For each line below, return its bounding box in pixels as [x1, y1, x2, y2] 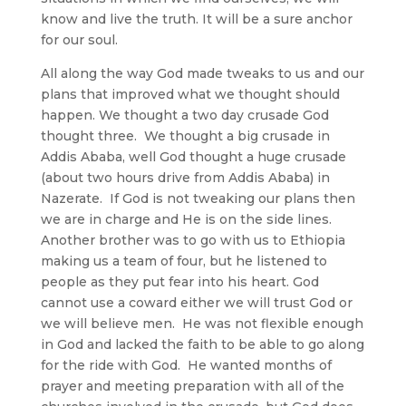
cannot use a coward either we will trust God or [40, 294, 353, 311]
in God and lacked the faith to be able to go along [40, 335, 364, 353]
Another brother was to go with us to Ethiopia [40, 231, 345, 248]
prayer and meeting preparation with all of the [40, 377, 344, 394]
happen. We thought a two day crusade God [40, 106, 329, 123]
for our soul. [40, 31, 118, 48]
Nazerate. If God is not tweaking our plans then [40, 189, 355, 207]
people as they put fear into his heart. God [40, 273, 319, 290]
